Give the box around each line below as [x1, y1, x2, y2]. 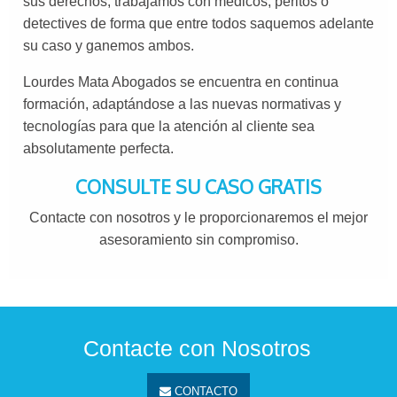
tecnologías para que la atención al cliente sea [23, 119, 315, 135]
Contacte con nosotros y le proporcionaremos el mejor [29, 210, 368, 226]
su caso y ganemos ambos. [23, 38, 194, 54]
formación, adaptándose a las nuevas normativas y [23, 97, 341, 113]
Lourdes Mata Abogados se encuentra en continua [23, 74, 339, 90]
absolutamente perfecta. [23, 141, 174, 157]
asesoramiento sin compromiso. [98, 232, 299, 248]
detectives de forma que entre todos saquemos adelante [23, 16, 374, 32]
